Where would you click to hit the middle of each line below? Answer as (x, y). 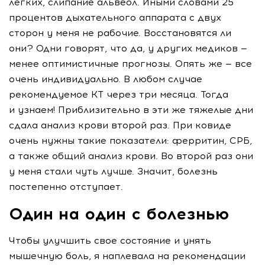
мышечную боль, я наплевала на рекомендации (127, 256)
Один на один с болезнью (119, 214)
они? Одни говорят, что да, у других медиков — (128, 49)
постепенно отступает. (66, 187)
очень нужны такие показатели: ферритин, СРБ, (130, 141)
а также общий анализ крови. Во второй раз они (131, 156)
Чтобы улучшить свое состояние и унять (110, 241)
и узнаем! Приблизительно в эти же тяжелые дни (131, 110)
